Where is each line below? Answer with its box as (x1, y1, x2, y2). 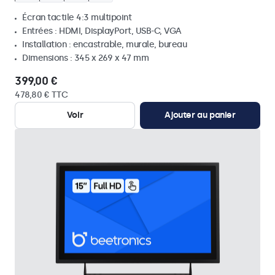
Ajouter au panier (165, 110, 236, 120)
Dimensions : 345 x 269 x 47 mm (22, 53, 149, 63)
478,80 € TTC (15, 90, 68, 100)
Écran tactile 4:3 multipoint (22, 12, 131, 23)
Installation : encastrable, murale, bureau (22, 39, 187, 50)
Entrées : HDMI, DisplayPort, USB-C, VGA (22, 26, 182, 36)
